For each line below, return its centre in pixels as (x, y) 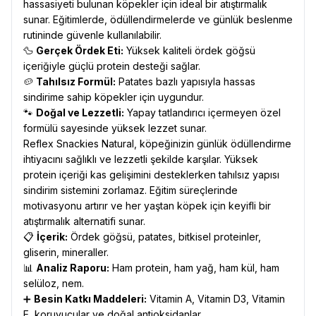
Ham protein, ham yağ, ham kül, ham (194, 268)
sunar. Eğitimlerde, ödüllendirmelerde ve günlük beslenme (158, 19)
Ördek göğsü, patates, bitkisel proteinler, (164, 237)
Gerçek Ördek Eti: (80, 50)
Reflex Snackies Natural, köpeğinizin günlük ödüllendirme (157, 144)
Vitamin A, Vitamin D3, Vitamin (216, 299)
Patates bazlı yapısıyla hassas (186, 81)
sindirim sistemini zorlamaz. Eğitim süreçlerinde (130, 190)
